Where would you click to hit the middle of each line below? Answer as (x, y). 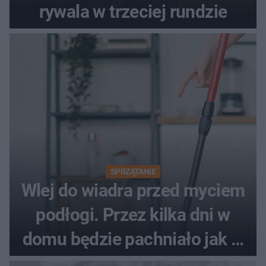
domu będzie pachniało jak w (133, 239)
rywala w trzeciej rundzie (133, 12)
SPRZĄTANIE (133, 172)
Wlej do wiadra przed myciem (133, 191)
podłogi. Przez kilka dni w (133, 215)
